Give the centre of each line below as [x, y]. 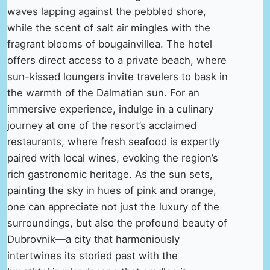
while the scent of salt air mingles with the [109, 28]
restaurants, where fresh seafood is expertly [114, 142]
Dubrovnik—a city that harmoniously [93, 240]
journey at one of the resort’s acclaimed [102, 126]
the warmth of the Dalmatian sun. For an [103, 93]
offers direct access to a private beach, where [117, 61]
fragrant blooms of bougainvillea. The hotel [110, 44]
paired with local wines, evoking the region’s [113, 158]
